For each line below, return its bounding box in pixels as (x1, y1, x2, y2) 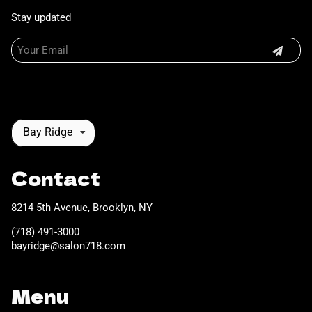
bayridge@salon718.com (11, 240, 125, 253)
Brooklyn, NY (93, 201, 153, 214)
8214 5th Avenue (11, 201, 88, 214)
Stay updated (11, 11, 71, 24)
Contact (11, 165, 100, 192)
